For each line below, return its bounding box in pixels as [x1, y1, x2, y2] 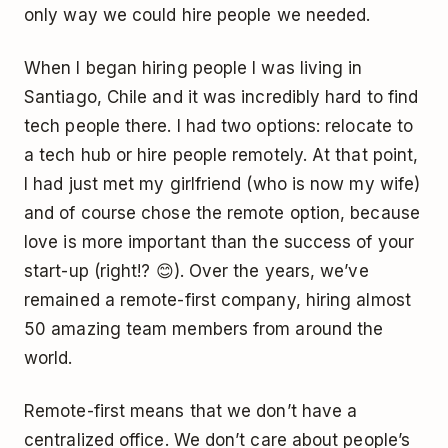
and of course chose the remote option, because [24, 203, 420, 224]
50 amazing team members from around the [24, 319, 384, 340]
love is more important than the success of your [24, 232, 414, 253]
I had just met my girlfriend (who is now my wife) [24, 174, 421, 195]
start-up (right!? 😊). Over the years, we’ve [24, 261, 369, 282]
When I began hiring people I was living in [24, 58, 363, 79]
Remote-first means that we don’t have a [24, 401, 358, 422]
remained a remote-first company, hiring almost [24, 290, 411, 311]
